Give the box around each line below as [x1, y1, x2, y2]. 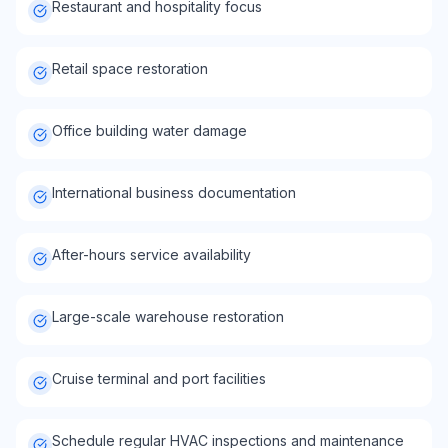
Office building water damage [52, 122, 247, 139]
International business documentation [52, 184, 296, 201]
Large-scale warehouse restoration [52, 308, 284, 325]
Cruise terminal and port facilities [52, 370, 266, 387]
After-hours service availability [52, 246, 251, 263]
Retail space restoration [52, 60, 208, 77]
